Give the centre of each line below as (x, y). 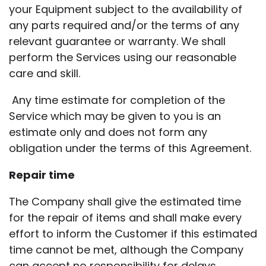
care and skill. (45, 73)
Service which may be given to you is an (115, 116)
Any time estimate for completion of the (117, 100)
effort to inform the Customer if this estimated (133, 233)
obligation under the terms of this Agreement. (130, 148)
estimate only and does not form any (108, 132)
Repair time (42, 175)
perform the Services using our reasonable (123, 57)
